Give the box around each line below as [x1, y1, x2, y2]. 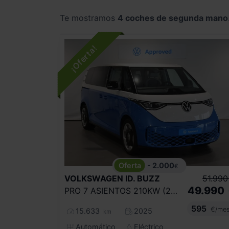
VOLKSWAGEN [64, 173, 123, 184]
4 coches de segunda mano [118, 13, 228, 24]
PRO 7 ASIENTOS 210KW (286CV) [171, 186, 177, 196]
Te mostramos [60, 13, 118, 24]
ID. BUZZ [125, 173, 160, 184]
